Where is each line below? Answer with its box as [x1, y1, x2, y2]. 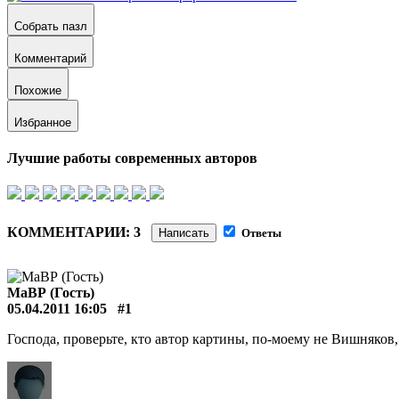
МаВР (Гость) [7, 284, 94, 300]
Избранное [14, 115, 71, 129]
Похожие [14, 83, 61, 97]
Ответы [241, 225, 281, 240]
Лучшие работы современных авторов [7, 151, 257, 167]
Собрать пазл [14, 19, 87, 33]
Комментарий [14, 51, 86, 65]
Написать [159, 225, 209, 240]
